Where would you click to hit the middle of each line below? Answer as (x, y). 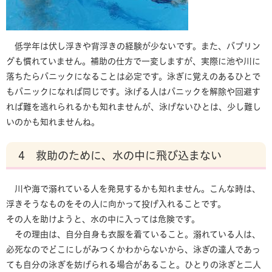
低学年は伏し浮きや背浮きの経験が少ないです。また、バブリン (133, 46)
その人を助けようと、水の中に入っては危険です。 (103, 219)
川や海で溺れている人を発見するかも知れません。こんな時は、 (133, 189)
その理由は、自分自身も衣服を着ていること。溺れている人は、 (133, 234)
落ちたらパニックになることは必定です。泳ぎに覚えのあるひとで (133, 76)
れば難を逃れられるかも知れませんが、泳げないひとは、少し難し (134, 107)
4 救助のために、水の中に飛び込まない (120, 155)
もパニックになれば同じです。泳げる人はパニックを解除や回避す (133, 92)
